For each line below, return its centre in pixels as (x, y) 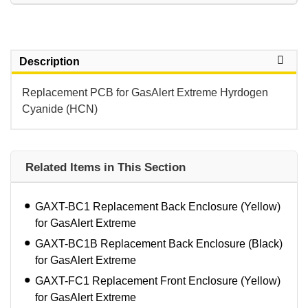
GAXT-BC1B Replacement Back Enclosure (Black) (159, 244)
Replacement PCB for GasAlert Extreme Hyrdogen (145, 93)
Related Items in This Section (106, 168)
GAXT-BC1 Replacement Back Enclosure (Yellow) (158, 207)
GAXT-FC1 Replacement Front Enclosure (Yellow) (158, 281)
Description (49, 62)
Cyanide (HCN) (60, 109)
